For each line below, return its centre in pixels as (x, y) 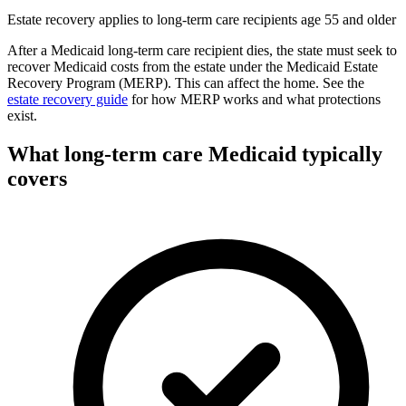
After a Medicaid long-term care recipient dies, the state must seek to (202, 50)
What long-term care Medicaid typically (195, 154)
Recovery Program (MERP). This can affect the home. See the (186, 82)
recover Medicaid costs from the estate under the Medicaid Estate (193, 66)
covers (37, 178)
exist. (22, 115)
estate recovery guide (68, 99)
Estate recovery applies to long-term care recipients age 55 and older (202, 19)
